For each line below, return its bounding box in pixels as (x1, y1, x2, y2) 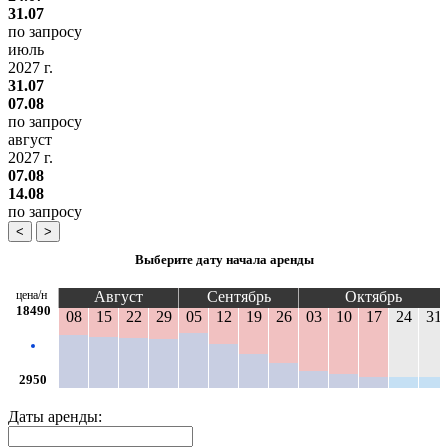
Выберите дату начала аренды (134, 252, 314, 268)
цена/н (15, 288, 47, 303)
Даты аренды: (8, 408, 102, 426)
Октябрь (345, 288, 402, 306)
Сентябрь (206, 288, 271, 306)
